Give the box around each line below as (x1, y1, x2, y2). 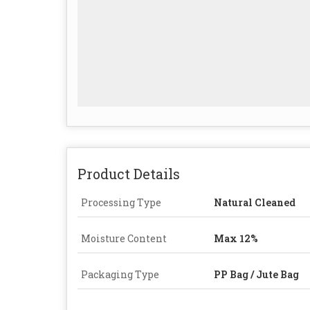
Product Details (77, 164, 180, 183)
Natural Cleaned (214, 195, 295, 209)
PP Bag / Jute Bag (214, 267, 299, 281)
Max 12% (214, 231, 258, 245)
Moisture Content (81, 231, 167, 245)
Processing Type (81, 195, 161, 209)
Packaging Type (81, 267, 159, 281)
